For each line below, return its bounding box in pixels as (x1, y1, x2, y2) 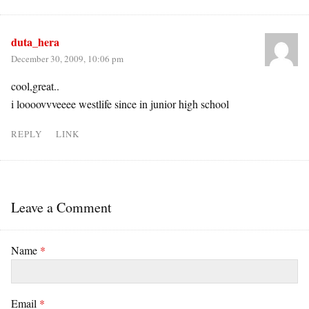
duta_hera (11, 34, 59, 50)
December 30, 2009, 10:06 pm (11, 52, 123, 65)
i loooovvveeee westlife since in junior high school (11, 97, 229, 111)
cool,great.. (11, 79, 59, 93)
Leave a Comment (11, 198, 112, 217)
